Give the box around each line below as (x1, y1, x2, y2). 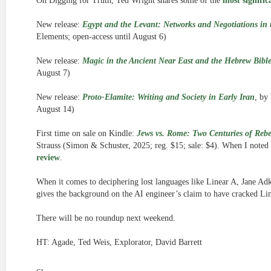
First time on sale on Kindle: (36, 129, 137, 138)
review (36, 153, 60, 162)
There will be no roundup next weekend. (36, 214, 175, 223)
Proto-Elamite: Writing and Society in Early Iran (82, 93, 255, 102)
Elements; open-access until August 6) (36, 32, 166, 41)
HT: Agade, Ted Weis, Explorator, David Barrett (36, 238, 202, 247)
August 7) (36, 68, 70, 77)
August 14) (36, 105, 74, 114)
